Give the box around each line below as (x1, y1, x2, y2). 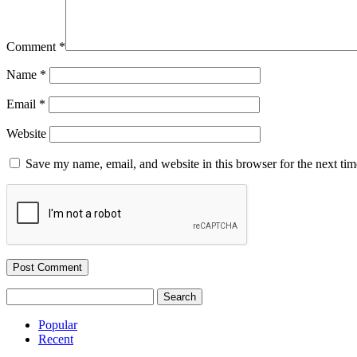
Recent (38, 332, 73, 347)
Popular (38, 318, 77, 332)
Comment (6, 40, 59, 54)
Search (6, 288, 40, 302)
